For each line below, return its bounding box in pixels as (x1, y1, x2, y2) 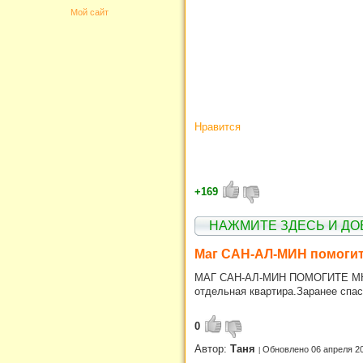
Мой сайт (70, 7, 109, 17)
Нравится (194, 121, 241, 134)
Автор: (194, 342, 230, 355)
